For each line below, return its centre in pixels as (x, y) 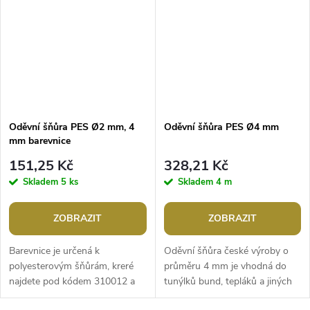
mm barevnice (40, 141)
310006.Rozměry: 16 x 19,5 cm (76, 296)
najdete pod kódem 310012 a (72, 281)
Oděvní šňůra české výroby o (226, 250)
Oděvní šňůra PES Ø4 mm (221, 127)
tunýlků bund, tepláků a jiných (228, 281)
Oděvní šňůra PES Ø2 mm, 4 (72, 127)
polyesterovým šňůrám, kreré (71, 266)
